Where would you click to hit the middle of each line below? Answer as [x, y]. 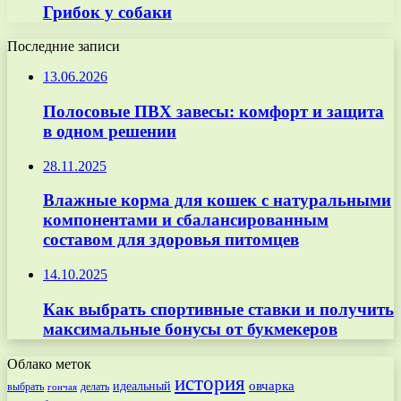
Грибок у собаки [107, 12]
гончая [62, 387]
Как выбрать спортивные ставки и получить [218, 309]
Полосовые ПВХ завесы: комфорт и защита [213, 111]
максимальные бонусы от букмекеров [190, 328]
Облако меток [49, 363]
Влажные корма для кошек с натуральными [217, 200]
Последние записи [64, 47]
